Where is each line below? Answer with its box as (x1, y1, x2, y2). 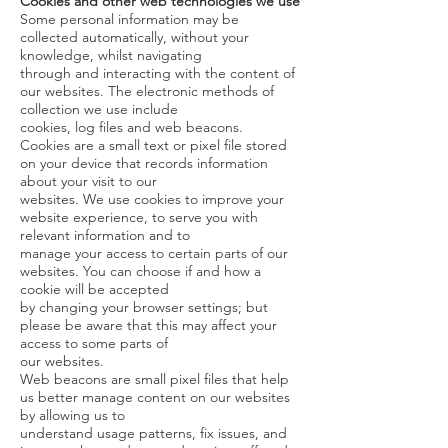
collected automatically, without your (20, 28, 249, 46)
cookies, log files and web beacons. (20, 118, 243, 136)
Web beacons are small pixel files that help (20, 370, 289, 388)
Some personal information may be (20, 10, 239, 28)
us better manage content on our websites (20, 388, 290, 406)
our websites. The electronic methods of (20, 82, 274, 100)
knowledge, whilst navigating (20, 46, 202, 64)
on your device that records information (20, 154, 268, 172)
